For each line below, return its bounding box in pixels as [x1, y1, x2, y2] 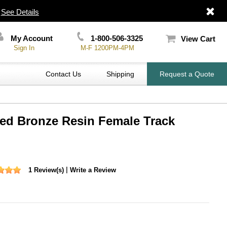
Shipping [106, 70, 134, 78]
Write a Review [70, 166, 116, 174]
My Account [9, 34, 53, 43]
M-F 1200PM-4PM [80, 44, 134, 52]
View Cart [180, 34, 215, 43]
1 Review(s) [28, 166, 64, 174]
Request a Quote [160, 70, 214, 78]
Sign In [14, 44, 35, 52]
